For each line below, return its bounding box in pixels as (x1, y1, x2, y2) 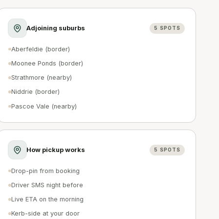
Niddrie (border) (11, 88, 60, 96)
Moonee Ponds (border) (11, 60, 83, 67)
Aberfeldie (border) (11, 45, 70, 53)
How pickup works (26, 146, 86, 153)
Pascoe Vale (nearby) (11, 102, 77, 110)
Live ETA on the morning (11, 196, 84, 203)
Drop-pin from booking (11, 167, 80, 175)
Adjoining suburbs (26, 24, 86, 32)
